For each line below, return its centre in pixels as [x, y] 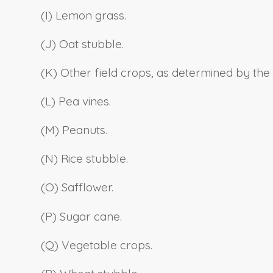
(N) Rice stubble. [84, 159]
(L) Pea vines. [76, 101]
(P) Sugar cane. [81, 216]
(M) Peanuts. [74, 130]
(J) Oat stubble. [82, 44]
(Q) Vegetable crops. [97, 245]
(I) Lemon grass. [83, 15]
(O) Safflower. [77, 187]
